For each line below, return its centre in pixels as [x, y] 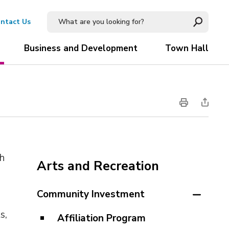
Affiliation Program [101, 218]
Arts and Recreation [98, 166]
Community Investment [90, 194]
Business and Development [81, 48]
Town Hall [187, 48]
